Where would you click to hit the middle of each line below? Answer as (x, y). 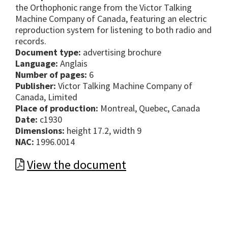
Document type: (48, 52)
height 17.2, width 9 (104, 131)
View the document (77, 165)
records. (31, 41)
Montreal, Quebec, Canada (149, 108)
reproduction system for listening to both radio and (113, 30)
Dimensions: (40, 131)
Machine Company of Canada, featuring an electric (111, 19)
